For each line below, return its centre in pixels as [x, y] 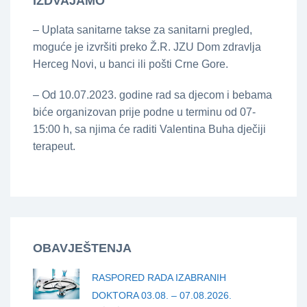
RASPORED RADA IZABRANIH [159, 277]
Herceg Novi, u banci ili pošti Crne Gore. [131, 64]
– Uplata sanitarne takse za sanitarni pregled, [143, 29]
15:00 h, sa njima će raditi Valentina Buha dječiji [149, 129]
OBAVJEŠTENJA [82, 248]
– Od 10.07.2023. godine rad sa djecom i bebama [152, 95]
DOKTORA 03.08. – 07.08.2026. [162, 295]
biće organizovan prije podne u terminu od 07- [144, 112]
